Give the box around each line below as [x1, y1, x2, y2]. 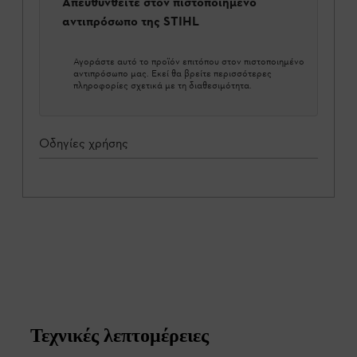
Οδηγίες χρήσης [39, 135, 128, 151]
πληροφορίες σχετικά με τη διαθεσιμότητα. [73, 79, 252, 91]
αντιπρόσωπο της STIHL [62, 13, 199, 29]
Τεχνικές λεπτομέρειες [30, 324, 209, 346]
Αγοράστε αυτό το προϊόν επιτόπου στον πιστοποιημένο [73, 55, 304, 67]
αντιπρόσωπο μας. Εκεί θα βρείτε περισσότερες [73, 67, 272, 79]
